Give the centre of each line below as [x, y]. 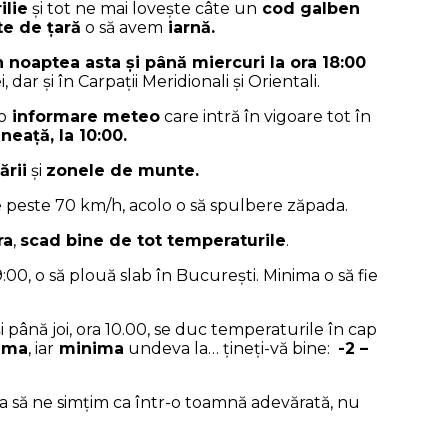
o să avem [122, 28]
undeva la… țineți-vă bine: [231, 349]
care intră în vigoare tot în [265, 117]
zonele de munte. [122, 171]
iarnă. [189, 28]
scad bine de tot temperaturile [153, 241]
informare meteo [83, 117]
